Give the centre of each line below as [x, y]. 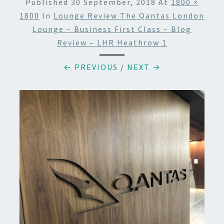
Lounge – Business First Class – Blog [112, 29]
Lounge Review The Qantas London [129, 15]
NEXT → [144, 67]
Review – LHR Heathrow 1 [112, 42]
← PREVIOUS [90, 67]
